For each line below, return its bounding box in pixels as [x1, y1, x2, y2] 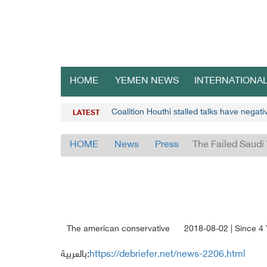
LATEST [73, 109, 100, 117]
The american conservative [67, 224, 170, 234]
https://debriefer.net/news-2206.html [89, 249, 246, 260]
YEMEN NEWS [115, 76, 179, 87]
